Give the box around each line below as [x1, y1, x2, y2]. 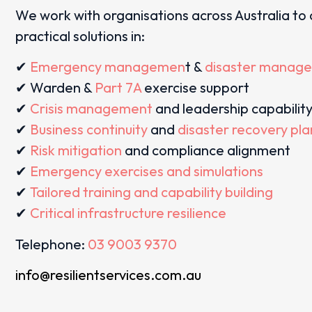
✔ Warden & [15, 79, 95, 97]
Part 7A [95, 79, 141, 97]
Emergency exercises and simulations [30, 162, 263, 180]
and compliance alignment [122, 141, 290, 159]
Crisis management [30, 100, 153, 118]
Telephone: [15, 235, 88, 253]
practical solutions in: [15, 26, 145, 45]
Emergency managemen [30, 58, 185, 76]
